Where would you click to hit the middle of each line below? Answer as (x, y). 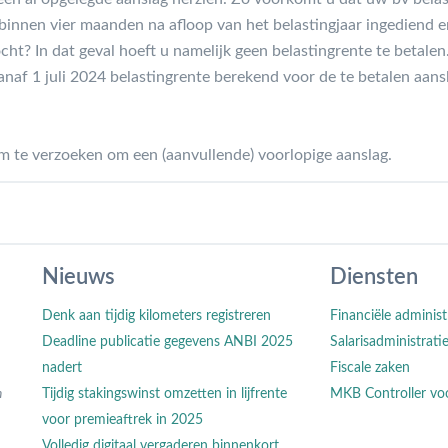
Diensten (373, 276)
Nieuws (79, 276)
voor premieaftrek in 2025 (123, 419)
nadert (62, 367)
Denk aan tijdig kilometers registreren (157, 315)
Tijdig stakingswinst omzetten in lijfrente (165, 393)
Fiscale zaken (369, 367)
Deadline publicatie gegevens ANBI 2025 (168, 341)
